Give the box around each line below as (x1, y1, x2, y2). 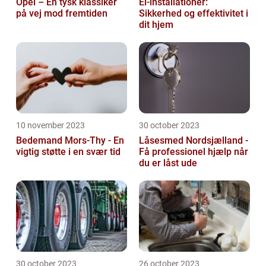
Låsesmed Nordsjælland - (139, 135, 248, 147)
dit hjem (139, 19, 173, 31)
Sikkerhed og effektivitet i (139, 8, 248, 20)
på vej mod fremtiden (16, 8, 107, 20)
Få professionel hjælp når (139, 146, 248, 158)
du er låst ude (139, 157, 197, 169)
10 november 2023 (16, 121, 85, 131)
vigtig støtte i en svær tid (16, 146, 121, 158)
